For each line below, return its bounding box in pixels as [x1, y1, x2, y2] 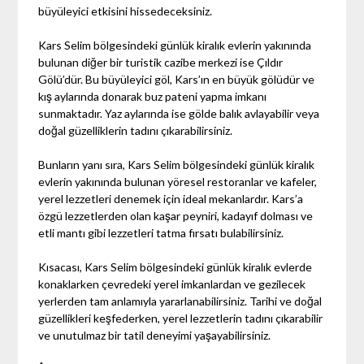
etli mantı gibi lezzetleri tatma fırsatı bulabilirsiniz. [38, 225, 284, 240]
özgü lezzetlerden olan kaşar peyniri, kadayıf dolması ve [38, 208, 314, 223]
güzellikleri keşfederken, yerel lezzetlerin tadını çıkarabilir [38, 310, 323, 325]
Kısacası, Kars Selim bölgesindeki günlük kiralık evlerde [38, 259, 313, 274]
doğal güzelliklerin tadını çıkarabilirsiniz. [38, 123, 233, 137]
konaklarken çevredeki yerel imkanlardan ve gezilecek [38, 276, 306, 291]
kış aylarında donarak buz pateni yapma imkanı [38, 89, 267, 103]
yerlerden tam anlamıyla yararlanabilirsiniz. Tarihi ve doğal [38, 293, 323, 308]
